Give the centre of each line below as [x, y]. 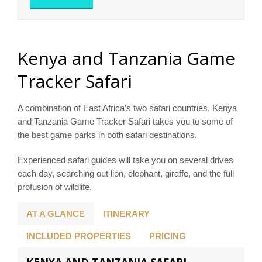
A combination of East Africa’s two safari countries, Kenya [127, 108]
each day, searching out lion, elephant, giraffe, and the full [126, 174]
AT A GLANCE [56, 213]
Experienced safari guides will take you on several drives [125, 160]
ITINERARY [126, 213]
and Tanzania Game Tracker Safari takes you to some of [125, 122]
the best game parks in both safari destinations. [107, 135]
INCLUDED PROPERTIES [79, 236]
